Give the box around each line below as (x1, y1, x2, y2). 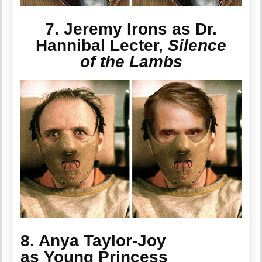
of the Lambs (80, 53, 182, 71)
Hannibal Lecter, (36, 36, 168, 55)
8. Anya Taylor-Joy (20, 231, 167, 250)
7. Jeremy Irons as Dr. (45, 20, 217, 39)
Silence (168, 36, 226, 55)
